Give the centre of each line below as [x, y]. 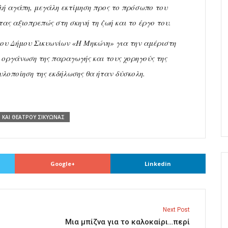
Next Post [176, 210]
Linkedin [158, 164]
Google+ [62, 164]
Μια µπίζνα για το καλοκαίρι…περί [127, 222]
